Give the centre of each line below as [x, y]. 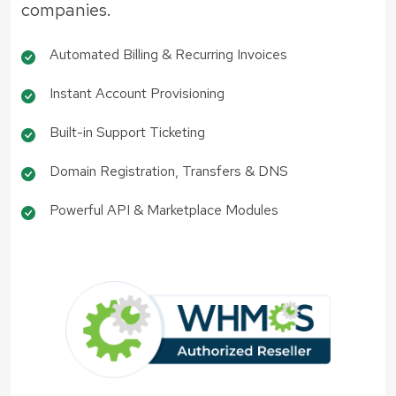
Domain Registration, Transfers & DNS [169, 171]
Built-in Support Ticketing [127, 132]
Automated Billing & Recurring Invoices [168, 54]
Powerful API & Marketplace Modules [164, 209]
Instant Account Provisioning [137, 93]
